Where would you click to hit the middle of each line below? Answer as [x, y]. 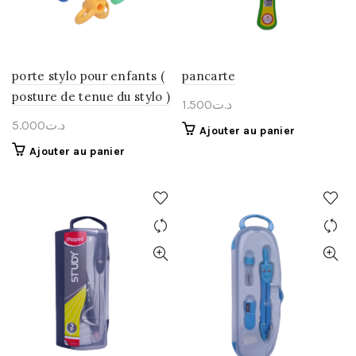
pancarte [209, 76]
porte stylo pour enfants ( [88, 76]
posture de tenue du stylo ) [91, 97]
